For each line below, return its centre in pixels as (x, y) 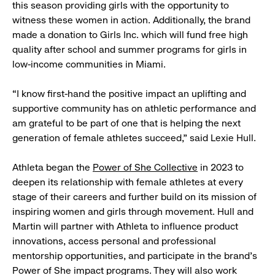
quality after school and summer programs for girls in (130, 50)
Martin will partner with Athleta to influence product (125, 227)
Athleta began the (52, 168)
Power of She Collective (145, 168)
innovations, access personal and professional (114, 241)
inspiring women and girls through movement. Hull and (133, 212)
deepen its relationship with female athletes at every (128, 182)
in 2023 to (221, 168)
